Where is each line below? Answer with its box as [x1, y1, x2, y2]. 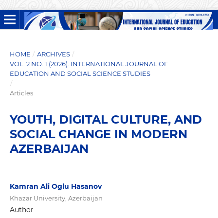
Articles [9, 89, 33, 97]
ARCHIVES [36, 50, 70, 58]
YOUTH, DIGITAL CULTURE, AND [9, 112, 202, 127]
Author [9, 205, 34, 214]
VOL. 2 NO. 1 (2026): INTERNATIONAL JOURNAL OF [9, 59, 168, 68]
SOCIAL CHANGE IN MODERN [9, 127, 187, 141]
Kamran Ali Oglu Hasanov [9, 182, 102, 191]
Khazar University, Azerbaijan [9, 194, 103, 202]
